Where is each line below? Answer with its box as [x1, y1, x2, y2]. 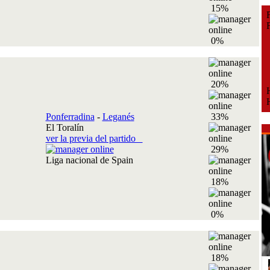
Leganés [102, 111, 134, 122]
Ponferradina [45, 111, 95, 122]
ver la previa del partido [45, 133, 143, 143]
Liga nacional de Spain [45, 155, 138, 165]
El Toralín [45, 122, 84, 133]
